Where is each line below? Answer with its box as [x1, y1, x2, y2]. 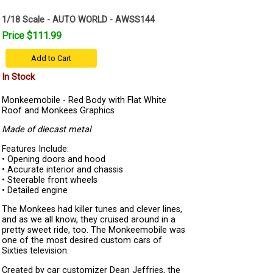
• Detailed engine [2, 185, 68, 196]
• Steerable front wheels [2, 174, 97, 185]
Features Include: [2, 143, 69, 154]
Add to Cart [31, 54, 71, 63]
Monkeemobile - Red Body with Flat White [2, 95, 166, 105]
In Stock [2, 71, 35, 82]
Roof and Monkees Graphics [2, 105, 115, 116]
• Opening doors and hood [2, 154, 105, 165]
